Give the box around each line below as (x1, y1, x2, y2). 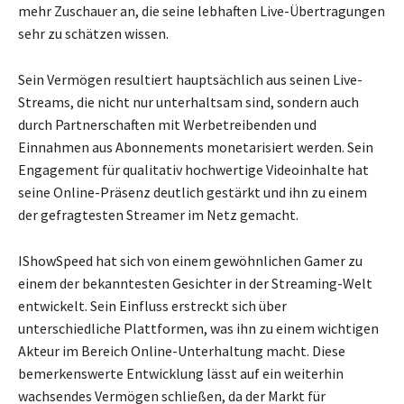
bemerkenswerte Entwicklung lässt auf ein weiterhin (18, 364, 344, 383)
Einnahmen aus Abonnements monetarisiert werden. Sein (18, 138, 373, 157)
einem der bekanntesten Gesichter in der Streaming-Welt (18, 274, 372, 293)
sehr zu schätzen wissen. (18, 24, 169, 43)
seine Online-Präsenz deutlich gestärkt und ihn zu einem (18, 183, 367, 202)
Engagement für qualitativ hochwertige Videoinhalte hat (18, 161, 369, 179)
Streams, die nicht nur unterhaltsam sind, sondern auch (18, 93, 359, 112)
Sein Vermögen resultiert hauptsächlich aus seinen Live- (18, 70, 363, 89)
